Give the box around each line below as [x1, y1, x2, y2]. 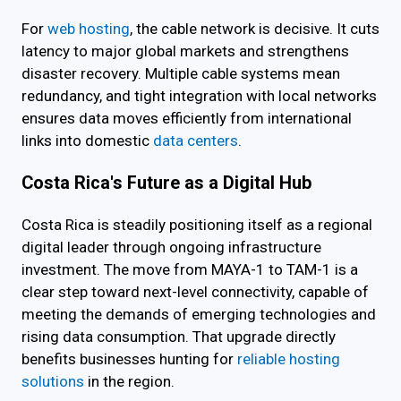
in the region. [84, 371, 175, 390]
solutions [21, 371, 84, 390]
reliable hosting [237, 349, 340, 368]
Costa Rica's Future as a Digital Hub [21, 173, 311, 194]
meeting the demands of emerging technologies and [21, 304, 376, 323]
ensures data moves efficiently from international [21, 109, 352, 128]
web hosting [47, 20, 130, 38]
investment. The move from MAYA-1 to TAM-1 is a [21, 260, 358, 278]
